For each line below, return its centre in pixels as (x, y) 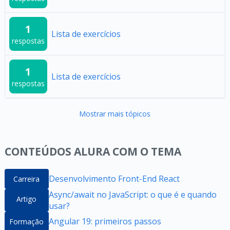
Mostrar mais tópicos (115, 113)
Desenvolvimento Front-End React (114, 179)
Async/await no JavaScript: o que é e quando (132, 194)
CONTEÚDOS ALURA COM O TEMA (93, 151)
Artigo (27, 199)
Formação (27, 221)
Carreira (27, 179)
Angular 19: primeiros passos (105, 222)
